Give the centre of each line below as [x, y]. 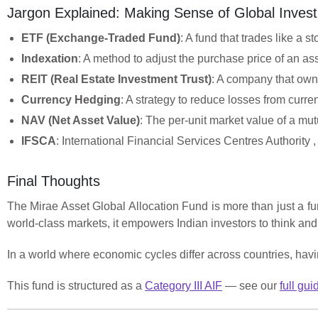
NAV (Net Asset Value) [81, 121]
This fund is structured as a [76, 286]
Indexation [50, 59]
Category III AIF [183, 286]
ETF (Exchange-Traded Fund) [101, 38]
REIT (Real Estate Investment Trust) [116, 79]
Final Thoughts [54, 181]
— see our [251, 286]
